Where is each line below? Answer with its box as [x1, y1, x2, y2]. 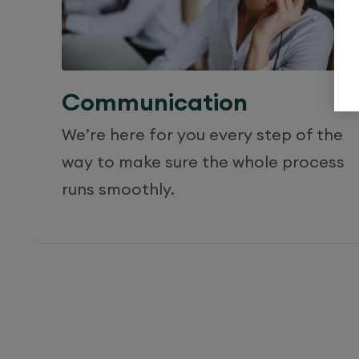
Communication [62, 87, 248, 118]
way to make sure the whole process [62, 151, 345, 172]
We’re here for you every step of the [62, 124, 343, 145]
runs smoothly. [62, 179, 175, 200]
